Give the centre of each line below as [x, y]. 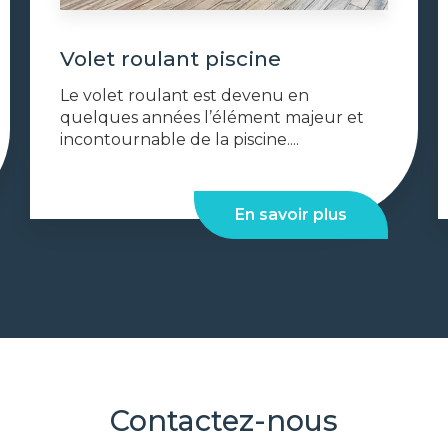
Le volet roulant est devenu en [184, 95]
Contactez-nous [224, 420]
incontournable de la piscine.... [179, 139]
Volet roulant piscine [170, 58]
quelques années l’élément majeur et [211, 117]
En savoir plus [291, 214]
